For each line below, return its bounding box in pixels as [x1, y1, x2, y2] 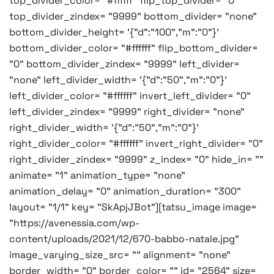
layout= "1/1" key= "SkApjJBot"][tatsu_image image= [9, 200, 257, 213]
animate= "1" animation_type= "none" [9, 168, 185, 182]
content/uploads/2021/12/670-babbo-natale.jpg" [9, 232, 239, 245]
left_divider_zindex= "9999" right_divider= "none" [9, 105, 245, 118]
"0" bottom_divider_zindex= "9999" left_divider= [9, 57, 240, 70]
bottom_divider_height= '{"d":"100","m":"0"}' [9, 25, 219, 39]
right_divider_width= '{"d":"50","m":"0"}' [9, 120, 199, 134]
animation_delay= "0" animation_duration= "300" [9, 184, 241, 198]
